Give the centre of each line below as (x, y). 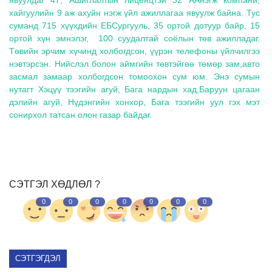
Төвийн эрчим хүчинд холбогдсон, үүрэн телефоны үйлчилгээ (134, 51)
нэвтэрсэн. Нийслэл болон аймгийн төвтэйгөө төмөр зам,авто (134, 63)
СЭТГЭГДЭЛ (38, 258)
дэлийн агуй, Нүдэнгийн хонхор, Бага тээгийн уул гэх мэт (134, 102)
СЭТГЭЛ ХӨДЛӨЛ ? (55, 184)
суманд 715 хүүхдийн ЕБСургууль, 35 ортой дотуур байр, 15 (134, 25)
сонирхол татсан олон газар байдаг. (82, 114)
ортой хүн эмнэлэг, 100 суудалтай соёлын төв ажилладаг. (134, 38)
